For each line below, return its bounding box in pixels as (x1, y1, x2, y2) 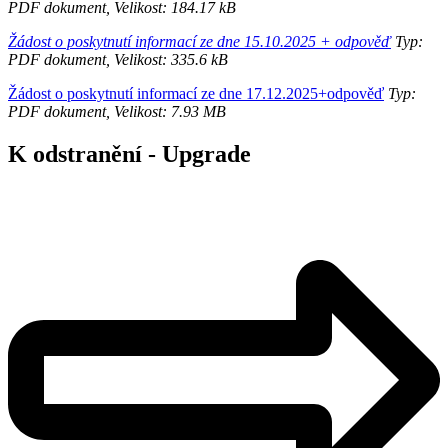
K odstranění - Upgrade (8, 140, 251, 167)
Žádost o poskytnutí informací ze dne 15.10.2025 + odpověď (8, 32, 391, 50)
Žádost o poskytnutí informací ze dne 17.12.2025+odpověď (8, 84, 384, 102)
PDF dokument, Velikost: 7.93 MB (8, 102, 226, 120)
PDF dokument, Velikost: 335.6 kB (8, 50, 228, 68)
